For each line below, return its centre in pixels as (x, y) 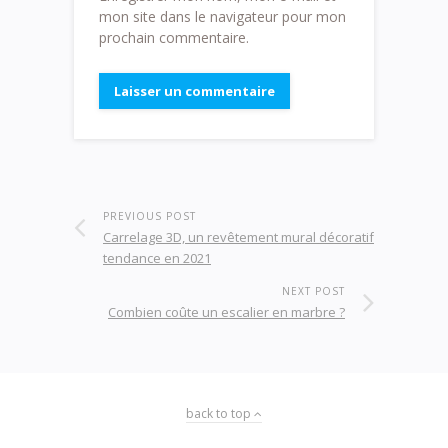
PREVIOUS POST (149, 216)
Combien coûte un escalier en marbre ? (226, 312)
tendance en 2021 (157, 258)
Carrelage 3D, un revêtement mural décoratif (238, 237)
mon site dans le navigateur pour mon (222, 17)
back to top (220, 414)
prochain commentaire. (174, 38)
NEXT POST (313, 291)
